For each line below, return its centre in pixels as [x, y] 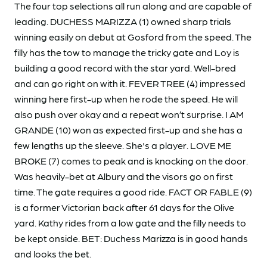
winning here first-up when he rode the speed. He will [126, 98]
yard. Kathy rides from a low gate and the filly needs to [130, 222]
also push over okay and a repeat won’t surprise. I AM [129, 114]
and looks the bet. [53, 253]
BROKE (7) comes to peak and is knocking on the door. [131, 160]
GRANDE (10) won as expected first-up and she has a [128, 129]
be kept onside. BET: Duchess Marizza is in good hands [131, 238]
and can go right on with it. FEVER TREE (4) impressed [130, 83]
